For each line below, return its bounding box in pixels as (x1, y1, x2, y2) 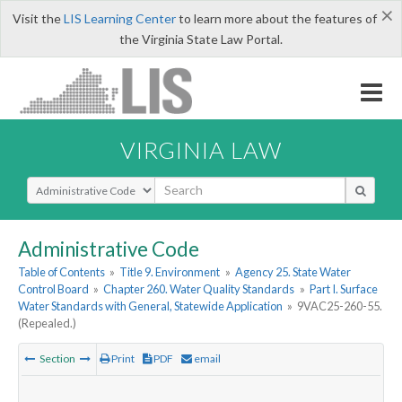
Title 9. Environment (119, 265, 221, 280)
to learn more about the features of (175, 11, 377, 26)
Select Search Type (26, 175, 135, 193)
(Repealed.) (18, 316, 76, 331)
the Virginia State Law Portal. (119, 31, 283, 47)
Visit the (12, 11, 64, 26)
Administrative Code (18, 236, 199, 261)
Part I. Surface (309, 282, 378, 297)
